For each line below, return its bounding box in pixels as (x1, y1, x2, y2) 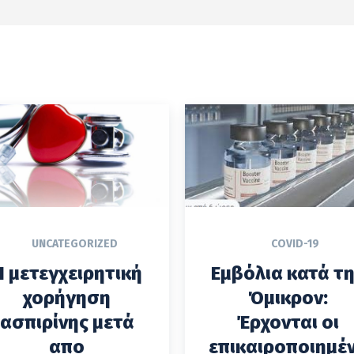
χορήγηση (23, 286, 111, 309)
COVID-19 (271, 236, 319, 250)
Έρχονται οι (235, 311, 339, 333)
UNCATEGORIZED (32, 236, 118, 250)
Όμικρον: (247, 286, 328, 309)
